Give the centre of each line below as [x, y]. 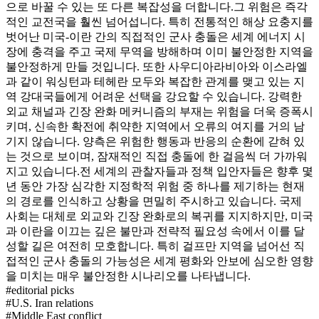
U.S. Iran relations [52, 303]
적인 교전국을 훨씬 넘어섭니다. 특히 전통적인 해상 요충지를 [159, 21]
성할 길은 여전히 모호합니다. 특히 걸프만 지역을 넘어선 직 [155, 246]
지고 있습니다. [43, 171]
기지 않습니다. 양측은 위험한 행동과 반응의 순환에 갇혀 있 [155, 141]
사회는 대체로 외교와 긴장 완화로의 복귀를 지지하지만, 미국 [159, 216]
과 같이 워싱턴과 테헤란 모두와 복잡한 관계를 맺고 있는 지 [155, 81]
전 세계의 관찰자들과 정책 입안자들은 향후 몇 [197, 171]
